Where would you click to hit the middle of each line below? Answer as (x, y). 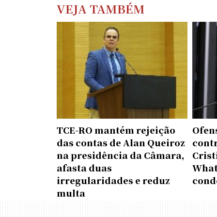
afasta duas (84, 168)
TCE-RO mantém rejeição (116, 130)
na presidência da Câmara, (121, 155)
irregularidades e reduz (113, 180)
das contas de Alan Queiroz (121, 142)
